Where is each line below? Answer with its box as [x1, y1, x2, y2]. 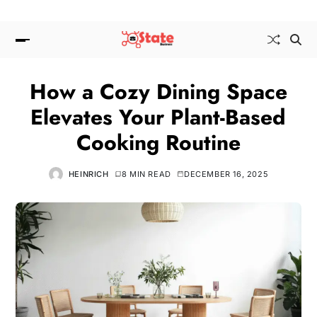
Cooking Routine [76, 127, 241, 158]
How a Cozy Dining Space [29, 76, 287, 107]
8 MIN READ [121, 168, 171, 179]
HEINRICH [68, 168, 109, 179]
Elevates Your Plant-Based [30, 101, 287, 132]
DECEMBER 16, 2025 [184, 168, 269, 179]
